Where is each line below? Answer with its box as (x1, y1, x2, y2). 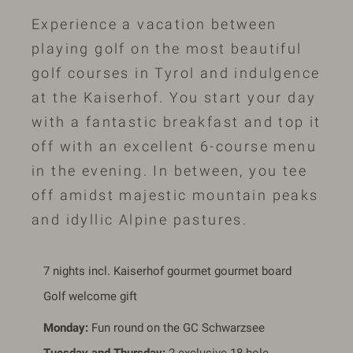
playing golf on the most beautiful (32, 40, 303, 58)
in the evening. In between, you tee (32, 162, 307, 180)
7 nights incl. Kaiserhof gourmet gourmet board (43, 263, 292, 278)
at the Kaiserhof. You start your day (32, 89, 317, 106)
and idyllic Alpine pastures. (32, 211, 248, 229)
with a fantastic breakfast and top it (32, 113, 321, 131)
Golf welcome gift (43, 289, 137, 304)
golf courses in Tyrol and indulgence (32, 65, 321, 82)
